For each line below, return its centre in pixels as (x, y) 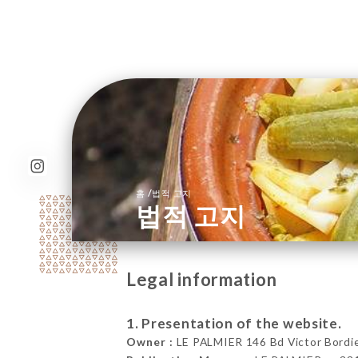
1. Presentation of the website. (234, 324)
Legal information (201, 280)
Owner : (149, 342)
